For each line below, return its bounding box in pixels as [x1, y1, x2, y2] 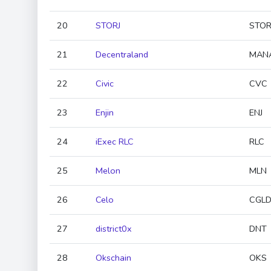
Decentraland [96, 48, 148, 60]
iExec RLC [96, 135, 134, 148]
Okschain [96, 252, 131, 264]
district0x [96, 223, 132, 235]
